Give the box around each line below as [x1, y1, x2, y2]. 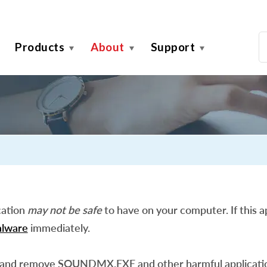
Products [15, 40, 64, 54]
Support [150, 40, 195, 54]
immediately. [27, 221, 90, 234]
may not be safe [27, 203, 102, 216]
